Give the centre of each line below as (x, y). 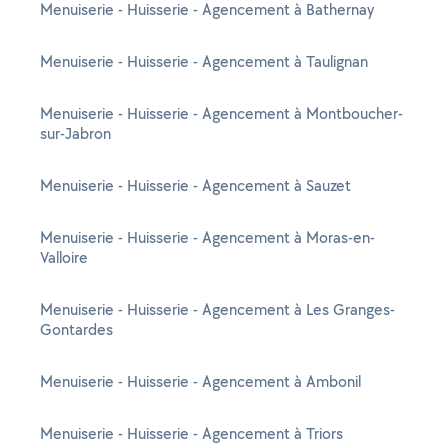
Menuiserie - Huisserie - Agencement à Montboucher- (221, 113)
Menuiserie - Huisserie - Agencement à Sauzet (195, 185)
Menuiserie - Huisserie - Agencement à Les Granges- (217, 309)
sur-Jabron (75, 133)
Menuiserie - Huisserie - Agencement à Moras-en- (207, 237)
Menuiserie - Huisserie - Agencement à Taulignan (204, 61)
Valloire (64, 257)
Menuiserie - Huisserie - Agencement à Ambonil (200, 381)
